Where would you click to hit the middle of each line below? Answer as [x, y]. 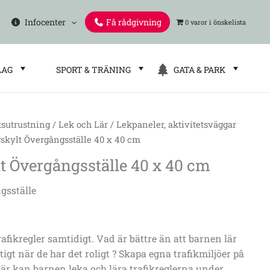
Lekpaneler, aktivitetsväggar [177, 124]
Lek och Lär [83, 124]
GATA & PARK [198, 70]
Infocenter [43, 22]
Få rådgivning [133, 22]
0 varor [196, 22]
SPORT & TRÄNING [91, 70]
